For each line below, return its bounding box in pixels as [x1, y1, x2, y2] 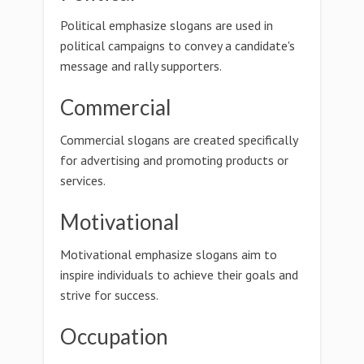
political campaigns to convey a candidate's [60, 37, 295, 54]
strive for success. [60, 287, 158, 303]
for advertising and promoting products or [60, 152, 288, 168]
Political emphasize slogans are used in [60, 17, 273, 33]
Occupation [60, 323, 168, 349]
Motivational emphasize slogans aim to [60, 246, 277, 262]
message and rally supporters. [60, 58, 222, 74]
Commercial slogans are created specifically [60, 132, 297, 148]
